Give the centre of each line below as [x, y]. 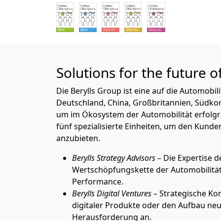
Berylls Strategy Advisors [114, 158]
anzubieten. [78, 138]
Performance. [98, 181]
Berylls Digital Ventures [112, 193]
